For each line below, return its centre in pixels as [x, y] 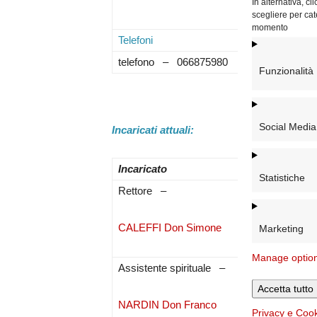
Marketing [281, 228]
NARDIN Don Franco [168, 305]
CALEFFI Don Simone [170, 227]
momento [270, 27]
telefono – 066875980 [173, 62]
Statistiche [282, 177]
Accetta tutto [286, 288]
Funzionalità [286, 70]
